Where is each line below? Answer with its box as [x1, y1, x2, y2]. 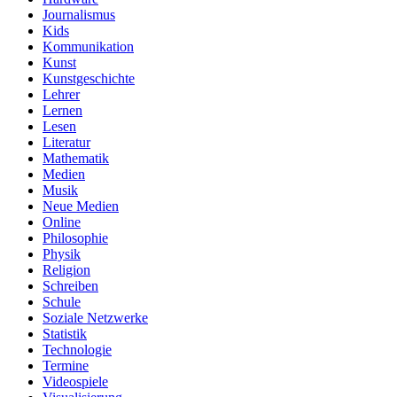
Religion [43, 261, 90, 277]
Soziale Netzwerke [43, 309, 148, 325]
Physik [43, 245, 81, 261]
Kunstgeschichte [43, 70, 135, 86]
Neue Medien [43, 198, 119, 214]
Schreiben [43, 277, 98, 293]
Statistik [43, 325, 87, 341]
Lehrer [43, 86, 80, 102]
